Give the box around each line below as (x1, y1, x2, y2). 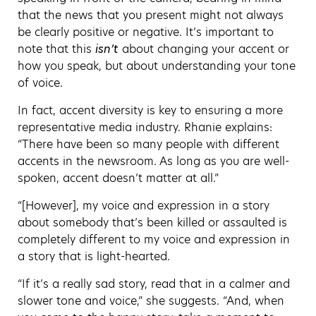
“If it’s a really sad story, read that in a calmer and (18, 275, 290, 292)
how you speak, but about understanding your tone (18, 57, 296, 74)
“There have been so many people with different (18, 135, 279, 152)
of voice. (18, 74, 63, 91)
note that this (18, 40, 95, 57)
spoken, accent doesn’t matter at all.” (18, 169, 219, 186)
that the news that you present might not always (18, 6, 284, 23)
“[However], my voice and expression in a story (18, 197, 269, 214)
